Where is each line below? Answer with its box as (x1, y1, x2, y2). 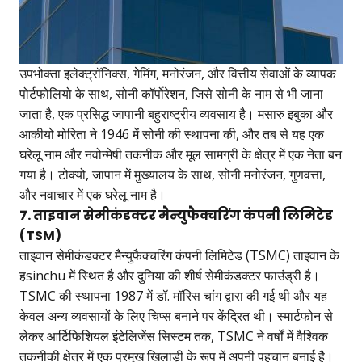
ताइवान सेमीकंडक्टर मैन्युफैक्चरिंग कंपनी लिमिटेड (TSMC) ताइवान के (19, 246, 339, 265)
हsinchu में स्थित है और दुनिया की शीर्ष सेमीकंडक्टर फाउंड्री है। (19, 267, 320, 285)
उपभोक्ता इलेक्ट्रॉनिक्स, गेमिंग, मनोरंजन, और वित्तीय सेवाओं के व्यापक (19, 65, 336, 83)
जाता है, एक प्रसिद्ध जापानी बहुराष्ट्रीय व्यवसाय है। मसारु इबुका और (19, 105, 333, 124)
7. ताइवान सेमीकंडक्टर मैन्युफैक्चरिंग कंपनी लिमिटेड (19, 206, 333, 225)
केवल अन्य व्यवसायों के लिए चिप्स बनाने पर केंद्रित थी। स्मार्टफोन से (19, 307, 333, 326)
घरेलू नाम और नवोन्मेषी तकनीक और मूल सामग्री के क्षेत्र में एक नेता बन (19, 145, 342, 164)
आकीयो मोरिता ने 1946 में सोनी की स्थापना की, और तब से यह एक (19, 125, 324, 144)
